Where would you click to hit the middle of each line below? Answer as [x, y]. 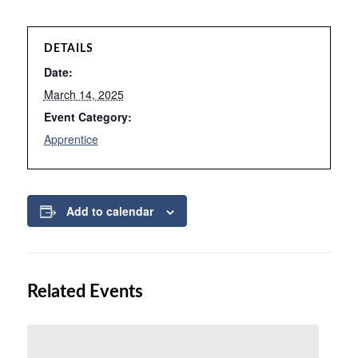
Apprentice [71, 139]
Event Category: [88, 117]
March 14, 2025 [84, 94]
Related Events [85, 292]
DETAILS [68, 49]
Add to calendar [109, 211]
